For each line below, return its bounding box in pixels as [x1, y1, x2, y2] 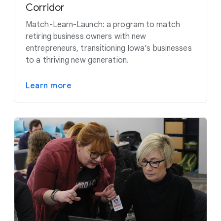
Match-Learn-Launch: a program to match [26, 19, 180, 30]
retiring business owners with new [26, 31, 147, 41]
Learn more [26, 80, 72, 91]
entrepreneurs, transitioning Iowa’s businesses [26, 43, 192, 53]
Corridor [26, 1, 65, 14]
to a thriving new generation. [26, 55, 129, 65]
